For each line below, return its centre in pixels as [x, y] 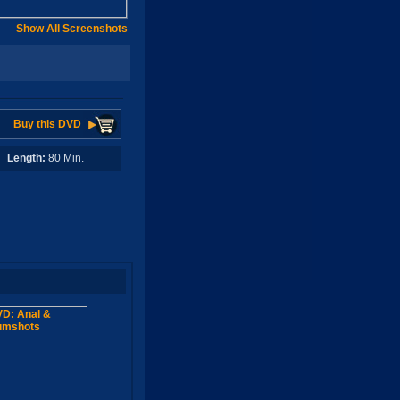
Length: [26, 158]
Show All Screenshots [72, 29]
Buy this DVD [47, 124]
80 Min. [64, 158]
